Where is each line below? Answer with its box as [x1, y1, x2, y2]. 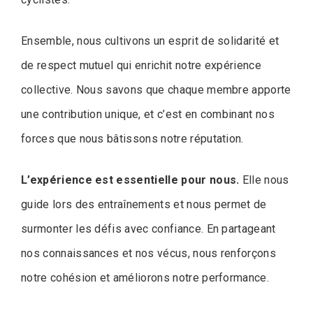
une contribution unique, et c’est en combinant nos [21, 108, 275, 122]
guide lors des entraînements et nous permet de [21, 198, 267, 212]
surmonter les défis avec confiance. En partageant [21, 222, 276, 236]
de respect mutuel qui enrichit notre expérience [21, 59, 262, 73]
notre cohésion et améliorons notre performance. [21, 271, 270, 285]
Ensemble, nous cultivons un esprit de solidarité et [21, 34, 279, 48]
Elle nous [239, 173, 289, 187]
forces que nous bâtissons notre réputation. [21, 132, 244, 146]
